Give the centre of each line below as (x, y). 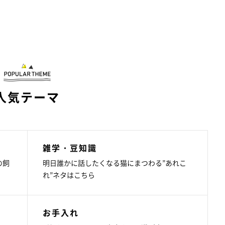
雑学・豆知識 (70, 147)
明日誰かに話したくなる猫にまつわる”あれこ (114, 162)
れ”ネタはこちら (69, 175)
